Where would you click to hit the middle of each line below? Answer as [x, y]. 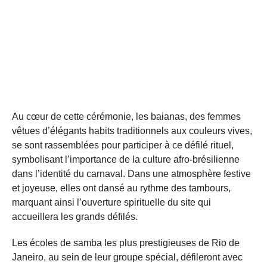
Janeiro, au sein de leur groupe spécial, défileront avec [127, 257]
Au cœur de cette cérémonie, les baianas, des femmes [126, 116]
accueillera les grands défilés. [75, 216]
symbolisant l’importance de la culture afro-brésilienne [126, 159]
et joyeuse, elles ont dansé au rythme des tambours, [121, 188]
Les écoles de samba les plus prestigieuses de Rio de [126, 243]
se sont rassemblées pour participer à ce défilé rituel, [123, 145]
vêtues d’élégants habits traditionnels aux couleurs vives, [132, 131]
